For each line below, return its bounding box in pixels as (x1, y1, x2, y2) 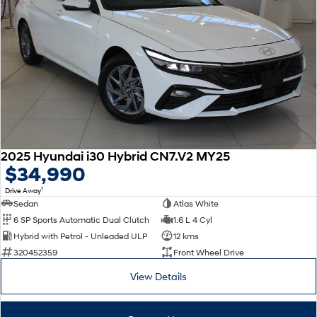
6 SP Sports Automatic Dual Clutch (13, 214, 149, 225)
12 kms (173, 230, 199, 241)
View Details (130, 270, 187, 283)
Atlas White (173, 197, 219, 209)
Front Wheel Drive (173, 246, 244, 258)
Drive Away (5, 185, 41, 196)
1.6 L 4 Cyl (173, 214, 212, 225)
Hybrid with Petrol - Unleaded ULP (13, 230, 147, 241)
